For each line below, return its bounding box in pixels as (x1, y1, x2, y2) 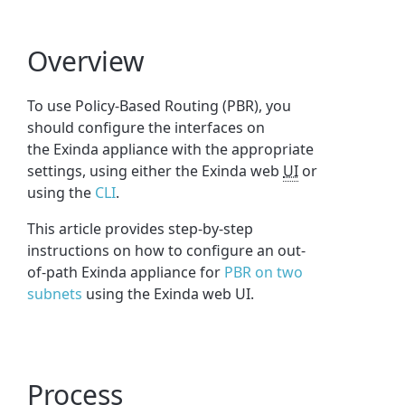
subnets (27, 283, 83, 304)
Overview (27, 42, 146, 80)
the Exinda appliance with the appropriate (27, 138, 315, 159)
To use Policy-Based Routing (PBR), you (27, 95, 292, 116)
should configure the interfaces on (27, 117, 266, 137)
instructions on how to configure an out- (27, 240, 306, 260)
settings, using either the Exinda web (27, 160, 284, 181)
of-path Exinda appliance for (27, 261, 225, 282)
